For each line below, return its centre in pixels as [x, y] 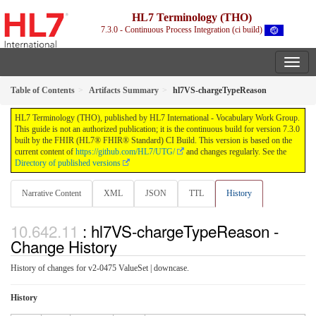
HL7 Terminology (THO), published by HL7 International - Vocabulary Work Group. [157, 118]
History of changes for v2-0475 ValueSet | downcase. [100, 268]
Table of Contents [43, 91]
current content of [45, 152]
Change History [64, 246]
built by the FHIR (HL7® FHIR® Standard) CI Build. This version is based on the [153, 141]
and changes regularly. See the [235, 152]
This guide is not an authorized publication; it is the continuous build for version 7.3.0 [157, 129]
